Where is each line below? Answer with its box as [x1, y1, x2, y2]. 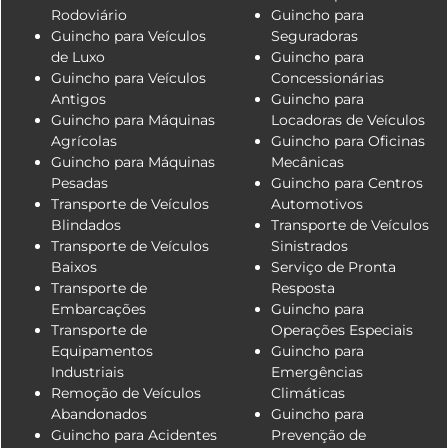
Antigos [51, 89, 106, 108]
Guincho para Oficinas [271, 131, 425, 150]
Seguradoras [271, 26, 358, 45]
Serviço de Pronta [271, 257, 396, 276]
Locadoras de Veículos [271, 110, 425, 129]
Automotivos [271, 194, 363, 213]
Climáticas [271, 383, 345, 402]
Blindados [51, 215, 121, 234]
